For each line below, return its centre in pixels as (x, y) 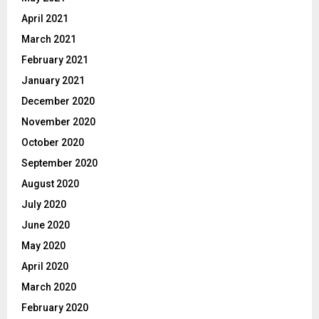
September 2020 (59, 163)
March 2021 (49, 40)
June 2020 (46, 225)
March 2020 (49, 287)
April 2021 (45, 19)
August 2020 (50, 184)
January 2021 (53, 81)
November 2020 (58, 122)
